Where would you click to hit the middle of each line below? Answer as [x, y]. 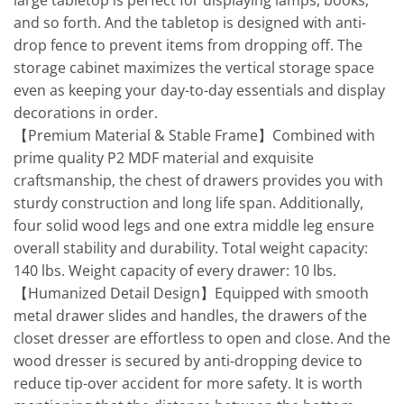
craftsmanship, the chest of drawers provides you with [198, 181]
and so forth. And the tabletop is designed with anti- [190, 23]
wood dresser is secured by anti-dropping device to [188, 361]
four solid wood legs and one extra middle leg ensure [194, 226]
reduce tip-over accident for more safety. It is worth [188, 384]
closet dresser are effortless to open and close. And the [202, 339]
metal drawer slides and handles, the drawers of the [190, 316]
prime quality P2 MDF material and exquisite [164, 158]
